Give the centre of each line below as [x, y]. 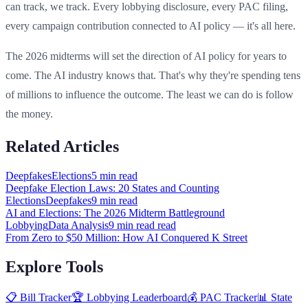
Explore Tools [54, 266]
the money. [29, 113]
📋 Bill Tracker [38, 298]
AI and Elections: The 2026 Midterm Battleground [115, 212]
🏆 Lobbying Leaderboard [129, 298]
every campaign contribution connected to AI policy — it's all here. [151, 25]
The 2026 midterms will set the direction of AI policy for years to [146, 56]
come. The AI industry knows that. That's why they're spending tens [153, 75]
